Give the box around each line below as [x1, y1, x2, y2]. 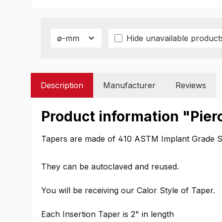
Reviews [175, 80, 206, 91]
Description [41, 80, 83, 91]
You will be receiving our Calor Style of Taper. [41, 185, 215, 196]
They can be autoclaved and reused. [41, 162, 179, 172]
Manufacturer [103, 80, 156, 91]
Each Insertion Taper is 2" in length [41, 209, 174, 220]
